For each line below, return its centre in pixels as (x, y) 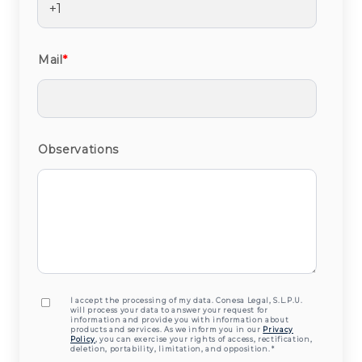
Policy (83, 340)
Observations (78, 150)
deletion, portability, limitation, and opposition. (170, 349)
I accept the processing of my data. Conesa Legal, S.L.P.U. (187, 301)
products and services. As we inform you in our (167, 330)
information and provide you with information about (180, 320)
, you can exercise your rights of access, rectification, (204, 340)
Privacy (278, 330)
